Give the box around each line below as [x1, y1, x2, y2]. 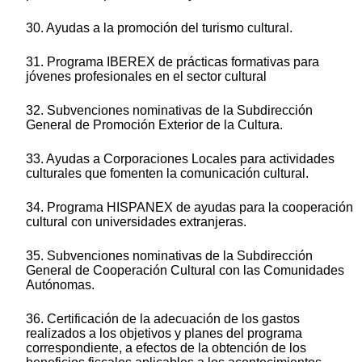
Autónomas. [26, 278, 95, 293]
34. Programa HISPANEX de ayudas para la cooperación [26, 200, 353, 215]
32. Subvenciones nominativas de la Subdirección [26, 103, 313, 118]
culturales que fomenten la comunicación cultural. [26, 166, 309, 181]
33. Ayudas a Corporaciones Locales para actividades [26, 152, 335, 166]
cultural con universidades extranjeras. [26, 215, 246, 229]
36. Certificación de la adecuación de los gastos [26, 312, 300, 326]
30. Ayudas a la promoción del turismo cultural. [26, 21, 293, 36]
